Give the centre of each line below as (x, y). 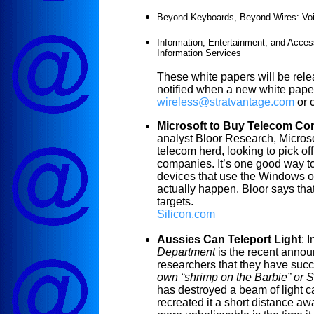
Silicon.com (186, 214)
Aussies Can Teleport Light (229, 239)
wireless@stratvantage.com (226, 102)
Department (186, 252)
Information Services (199, 53)
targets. (175, 201)
